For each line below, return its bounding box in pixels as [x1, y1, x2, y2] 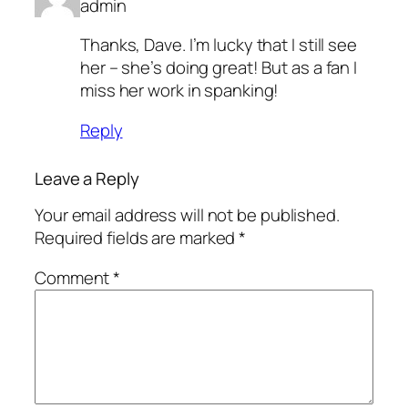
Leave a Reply [35, 166, 139, 190]
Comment [35, 265, 114, 290]
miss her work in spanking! [80, 78, 280, 103]
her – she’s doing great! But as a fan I [80, 56, 358, 80]
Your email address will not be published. [35, 203, 340, 228]
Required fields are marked [35, 226, 240, 250]
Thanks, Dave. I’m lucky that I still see [80, 33, 357, 57]
